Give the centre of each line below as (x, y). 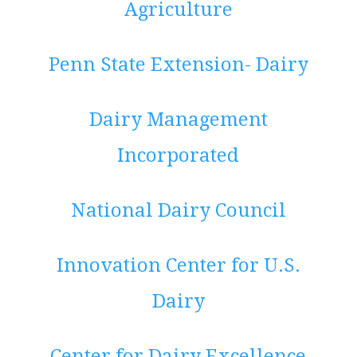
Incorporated (178, 156)
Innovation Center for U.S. (178, 266)
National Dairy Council (178, 211)
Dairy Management (178, 120)
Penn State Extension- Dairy (178, 65)
